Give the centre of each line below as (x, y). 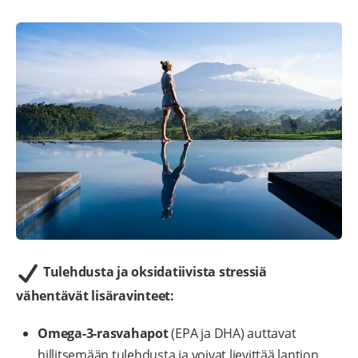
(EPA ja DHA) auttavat (232, 334)
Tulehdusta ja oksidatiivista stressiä (155, 272)
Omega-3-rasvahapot (103, 334)
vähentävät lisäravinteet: (95, 296)
